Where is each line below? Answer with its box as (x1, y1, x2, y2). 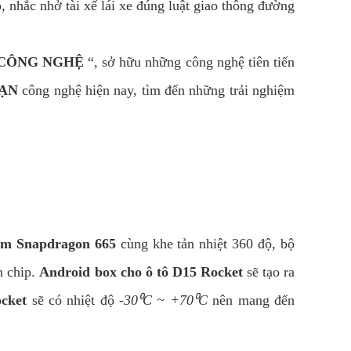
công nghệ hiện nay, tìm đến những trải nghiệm (17, 82, 295, 98)
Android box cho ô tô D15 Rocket (39, 264, 243, 280)
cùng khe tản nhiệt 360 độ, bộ (115, 236, 295, 251)
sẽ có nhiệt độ (27, 292, 120, 308)
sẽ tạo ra (242, 264, 295, 280)
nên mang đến (207, 292, 295, 308)
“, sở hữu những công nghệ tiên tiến (83, 54, 295, 70)
